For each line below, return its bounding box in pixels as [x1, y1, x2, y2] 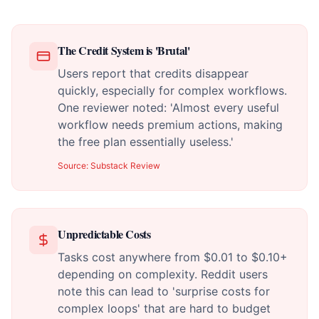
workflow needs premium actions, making [58, 117, 283, 132]
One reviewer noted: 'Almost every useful [58, 100, 279, 115]
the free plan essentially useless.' [58, 135, 234, 149]
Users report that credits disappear [58, 66, 249, 80]
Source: [58, 160, 90, 171]
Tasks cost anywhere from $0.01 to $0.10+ [58, 250, 288, 264]
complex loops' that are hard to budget [58, 301, 271, 315]
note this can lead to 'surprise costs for [58, 284, 270, 298]
